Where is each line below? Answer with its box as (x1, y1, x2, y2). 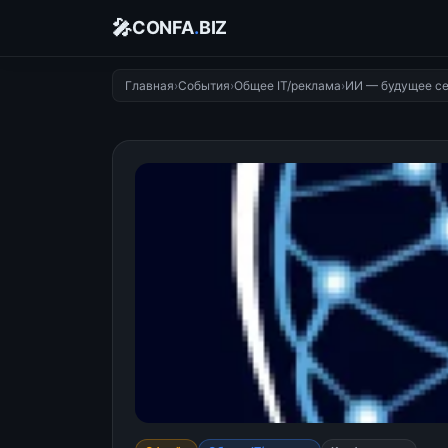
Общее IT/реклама (234, 78, 341, 93)
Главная (125, 78, 174, 93)
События (178, 78, 230, 93)
